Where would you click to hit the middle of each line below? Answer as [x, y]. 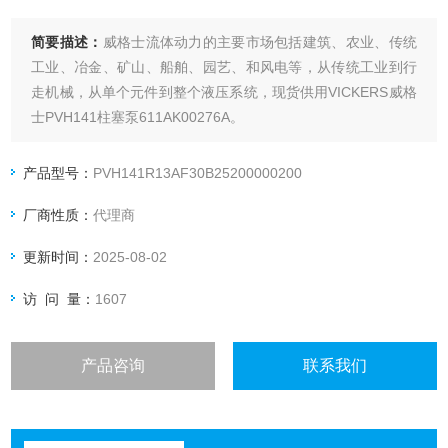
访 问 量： [59, 299]
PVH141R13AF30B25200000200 [198, 173]
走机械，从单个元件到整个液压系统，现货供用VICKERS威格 [224, 92]
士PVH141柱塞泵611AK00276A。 [138, 117]
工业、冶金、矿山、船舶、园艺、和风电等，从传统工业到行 [224, 67]
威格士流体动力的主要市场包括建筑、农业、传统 [259, 42]
